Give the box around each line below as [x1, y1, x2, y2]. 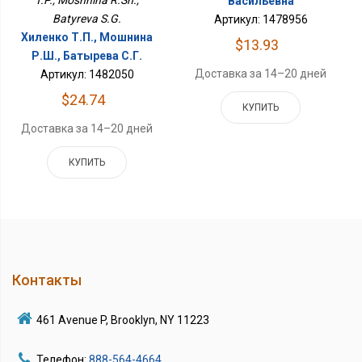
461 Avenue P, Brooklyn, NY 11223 [36, 313, 209, 326]
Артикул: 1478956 [213, 12, 308, 26]
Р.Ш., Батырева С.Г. [32, 48, 143, 62]
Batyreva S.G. [53, 11, 122, 25]
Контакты [12, 271, 82, 288]
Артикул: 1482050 [40, 67, 134, 81]
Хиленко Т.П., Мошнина [21, 30, 154, 44]
